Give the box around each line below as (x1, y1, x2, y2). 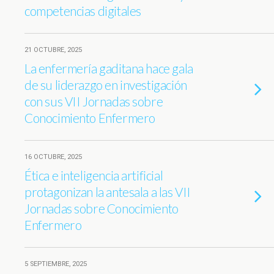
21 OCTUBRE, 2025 (24, 46, 82, 54)
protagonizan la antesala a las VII (24, 184, 191, 199)
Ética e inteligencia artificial (24, 168, 163, 183)
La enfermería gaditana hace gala (24, 61, 193, 76)
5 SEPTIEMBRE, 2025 (24, 260, 87, 268)
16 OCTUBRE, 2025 (24, 153, 82, 161)
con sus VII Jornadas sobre (24, 94, 163, 109)
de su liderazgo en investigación (24, 77, 187, 92)
